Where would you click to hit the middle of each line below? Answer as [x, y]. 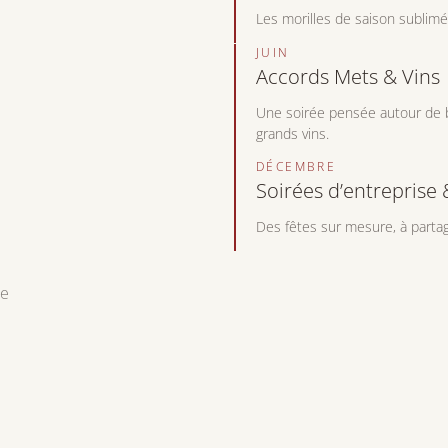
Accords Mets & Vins [348, 76]
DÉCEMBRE [296, 167]
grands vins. [292, 133]
